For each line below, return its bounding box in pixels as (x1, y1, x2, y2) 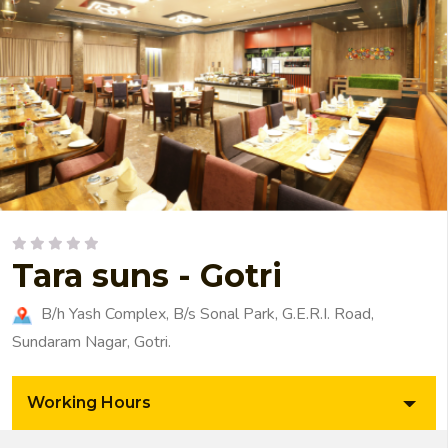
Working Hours (27, 393, 151, 413)
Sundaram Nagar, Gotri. (12, 331, 171, 354)
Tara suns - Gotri (12, 256, 282, 296)
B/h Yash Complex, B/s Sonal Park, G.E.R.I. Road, (37, 303, 374, 326)
